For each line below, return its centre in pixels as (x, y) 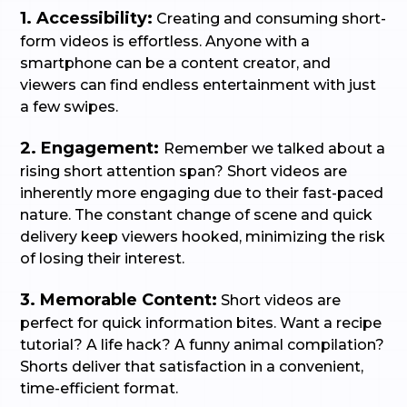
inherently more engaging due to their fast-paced (202, 193)
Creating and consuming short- (270, 19)
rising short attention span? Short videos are (184, 171)
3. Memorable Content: (119, 300)
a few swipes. (69, 107)
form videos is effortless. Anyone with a (165, 41)
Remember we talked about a (275, 149)
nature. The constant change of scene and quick (197, 215)
